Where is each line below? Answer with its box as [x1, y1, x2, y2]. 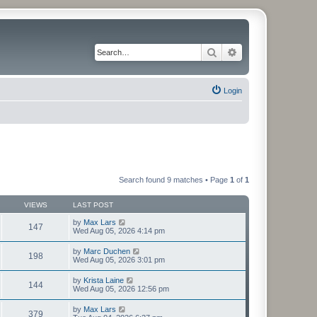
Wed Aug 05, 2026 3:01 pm [73, 255, 165, 264]
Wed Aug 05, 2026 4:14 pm [73, 226, 165, 235]
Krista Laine [83, 276, 124, 284]
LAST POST [73, 201, 113, 209]
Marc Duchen [83, 247, 130, 255]
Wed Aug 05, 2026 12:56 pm [73, 284, 169, 293]
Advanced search [238, 45, 312, 58]
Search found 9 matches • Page [119, 175, 230, 184]
